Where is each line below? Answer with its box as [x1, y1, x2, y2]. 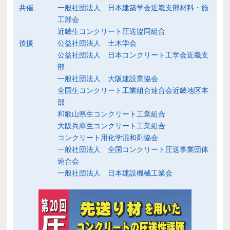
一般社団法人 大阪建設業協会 [57, 74, 159, 83]
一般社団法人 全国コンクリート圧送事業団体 [57, 145, 209, 154]
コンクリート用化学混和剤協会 [57, 133, 159, 142]
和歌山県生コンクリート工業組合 [57, 109, 166, 118]
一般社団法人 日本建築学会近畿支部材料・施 [57, 3, 209, 12]
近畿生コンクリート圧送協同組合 [57, 27, 166, 35]
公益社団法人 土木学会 [57, 39, 137, 47]
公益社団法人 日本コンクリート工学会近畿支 [57, 50, 209, 59]
